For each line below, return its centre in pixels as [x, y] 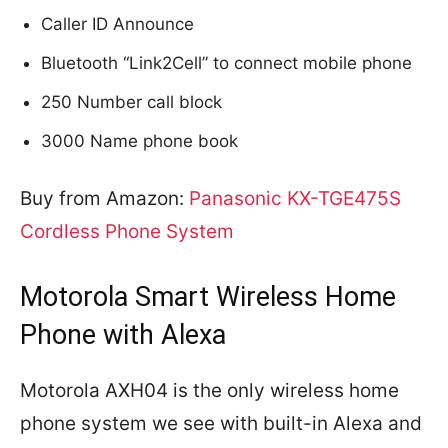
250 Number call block [131, 102]
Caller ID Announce [117, 24]
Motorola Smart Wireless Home [208, 297]
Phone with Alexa [123, 335]
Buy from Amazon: [104, 199]
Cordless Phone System [127, 232]
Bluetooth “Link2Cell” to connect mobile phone [226, 63]
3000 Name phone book [139, 141]
